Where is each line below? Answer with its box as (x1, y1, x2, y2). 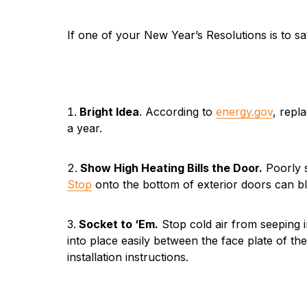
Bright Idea (79, 105, 139, 119)
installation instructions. (66, 250, 188, 265)
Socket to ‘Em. (78, 217, 158, 232)
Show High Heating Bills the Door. (79, 161, 262, 175)
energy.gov (215, 105, 273, 119)
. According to (138, 105, 216, 119)
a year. (66, 121, 102, 136)
